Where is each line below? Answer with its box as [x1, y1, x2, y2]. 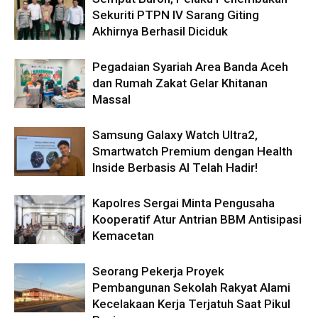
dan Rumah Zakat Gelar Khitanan [92, 75, 268, 90]
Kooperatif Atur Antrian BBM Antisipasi [92, 212, 302, 226]
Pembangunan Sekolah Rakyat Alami [92, 280, 290, 295]
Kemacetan [92, 228, 154, 243]
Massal [92, 92, 131, 106]
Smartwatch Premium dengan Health [92, 143, 292, 158]
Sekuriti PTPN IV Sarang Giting [92, 7, 259, 22]
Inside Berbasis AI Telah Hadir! [92, 160, 258, 175]
